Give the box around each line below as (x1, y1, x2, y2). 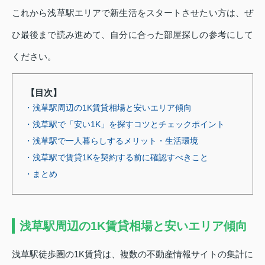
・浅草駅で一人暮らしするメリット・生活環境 (24, 136, 198, 146)
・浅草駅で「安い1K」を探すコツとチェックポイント (24, 119, 225, 129)
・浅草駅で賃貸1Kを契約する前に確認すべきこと (24, 153, 208, 162)
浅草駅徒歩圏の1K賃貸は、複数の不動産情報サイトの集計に (12, 249, 253, 259)
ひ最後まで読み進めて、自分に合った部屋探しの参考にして (12, 30, 253, 40)
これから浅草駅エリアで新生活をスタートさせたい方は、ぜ (12, 8, 253, 18)
